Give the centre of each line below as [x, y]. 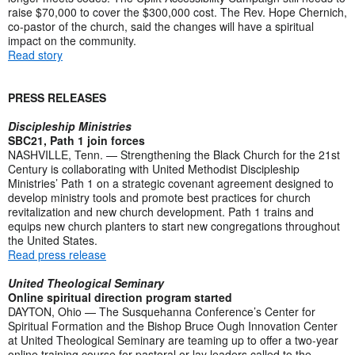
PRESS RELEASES [57, 97]
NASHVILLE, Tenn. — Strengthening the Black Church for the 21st [174, 154]
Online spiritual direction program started [120, 297]
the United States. [53, 240]
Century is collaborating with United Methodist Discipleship [154, 168]
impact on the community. [74, 40]
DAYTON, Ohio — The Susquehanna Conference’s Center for [162, 311]
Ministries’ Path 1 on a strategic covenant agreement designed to [171, 183]
